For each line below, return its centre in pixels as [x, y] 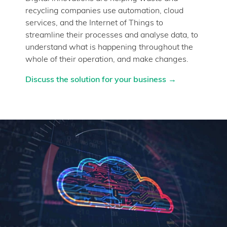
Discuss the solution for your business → [101, 80]
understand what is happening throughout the [109, 48]
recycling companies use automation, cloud [104, 11]
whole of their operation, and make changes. [107, 60]
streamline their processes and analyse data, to [112, 35]
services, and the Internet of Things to [94, 23]
